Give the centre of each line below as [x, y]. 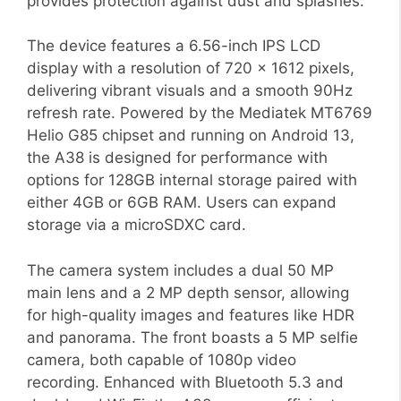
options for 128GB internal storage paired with [192, 180]
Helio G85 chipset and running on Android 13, [191, 136]
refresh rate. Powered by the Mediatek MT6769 [200, 113]
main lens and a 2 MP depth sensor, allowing [188, 292]
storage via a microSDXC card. [137, 225]
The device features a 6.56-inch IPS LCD [174, 46]
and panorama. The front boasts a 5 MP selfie [192, 337]
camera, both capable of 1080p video [162, 359]
